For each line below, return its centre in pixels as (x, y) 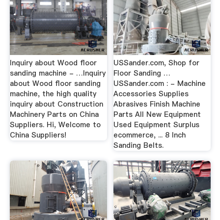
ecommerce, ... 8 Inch (150, 135)
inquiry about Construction (56, 104)
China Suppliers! (38, 135)
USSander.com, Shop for (157, 63)
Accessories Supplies (151, 94)
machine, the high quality (53, 94)
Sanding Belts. (139, 145)
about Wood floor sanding (55, 83)
